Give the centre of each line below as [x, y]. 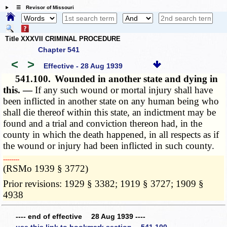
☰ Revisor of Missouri [42, 8]
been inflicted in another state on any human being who [111, 101]
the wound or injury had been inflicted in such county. [109, 146]
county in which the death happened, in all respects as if [111, 135]
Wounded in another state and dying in [137, 79]
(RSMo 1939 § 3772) [46, 169]
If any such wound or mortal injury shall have [124, 90]
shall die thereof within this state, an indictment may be [110, 112]
